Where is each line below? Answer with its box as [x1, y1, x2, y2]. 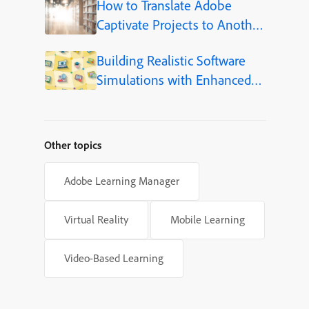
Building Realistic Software [96, 52, 246, 70]
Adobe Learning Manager [64, 174, 179, 188]
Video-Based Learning [64, 251, 163, 266]
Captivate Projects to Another [96, 16, 263, 34]
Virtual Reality [64, 212, 128, 227]
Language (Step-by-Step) [96, 35, 237, 53]
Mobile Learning [170, 212, 245, 227]
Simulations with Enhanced [96, 71, 251, 89]
